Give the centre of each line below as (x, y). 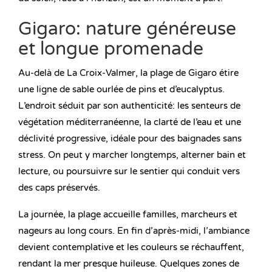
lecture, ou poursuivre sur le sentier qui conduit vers (129, 172)
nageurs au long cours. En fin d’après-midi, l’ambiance (134, 231)
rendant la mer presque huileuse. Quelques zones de (129, 264)
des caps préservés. (59, 188)
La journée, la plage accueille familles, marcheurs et (128, 215)
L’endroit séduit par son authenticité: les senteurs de (129, 106)
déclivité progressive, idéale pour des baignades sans (130, 139)
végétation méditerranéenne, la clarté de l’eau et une (130, 122)
